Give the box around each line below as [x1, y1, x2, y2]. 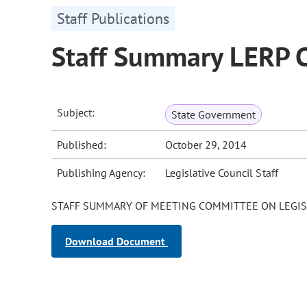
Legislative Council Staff [165, 166, 278, 180]
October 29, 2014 [165, 138, 247, 152]
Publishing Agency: [57, 166, 146, 180]
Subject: [57, 106, 95, 120]
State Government [171, 108, 256, 122]
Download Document [65, 234, 168, 249]
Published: [57, 138, 107, 152]
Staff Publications [57, 9, 169, 29]
